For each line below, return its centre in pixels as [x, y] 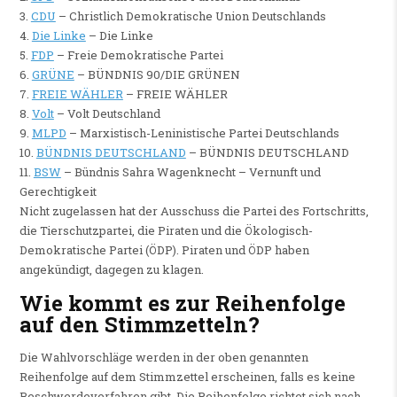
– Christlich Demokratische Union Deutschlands [191, 16]
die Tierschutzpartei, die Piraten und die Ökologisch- [166, 231]
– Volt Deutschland [107, 114]
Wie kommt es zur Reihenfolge [182, 303]
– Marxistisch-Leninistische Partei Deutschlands [202, 133]
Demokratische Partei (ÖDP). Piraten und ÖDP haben [164, 250]
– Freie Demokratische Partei [138, 55]
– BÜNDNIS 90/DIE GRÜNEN [157, 75]
